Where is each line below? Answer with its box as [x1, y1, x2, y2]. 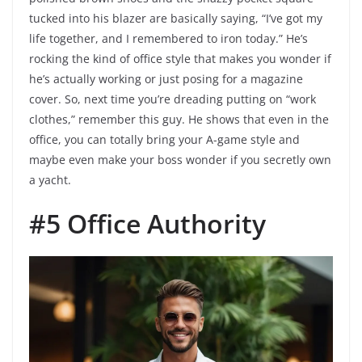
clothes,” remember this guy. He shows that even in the [29, 112, 329, 128]
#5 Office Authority [29, 206, 266, 242]
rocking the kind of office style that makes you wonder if [29, 51, 331, 67]
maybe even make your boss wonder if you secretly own [29, 152, 331, 168]
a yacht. [29, 172, 71, 188]
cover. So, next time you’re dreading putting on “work [29, 91, 316, 107]
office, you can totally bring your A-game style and [29, 132, 300, 148]
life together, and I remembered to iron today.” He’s [29, 31, 308, 47]
